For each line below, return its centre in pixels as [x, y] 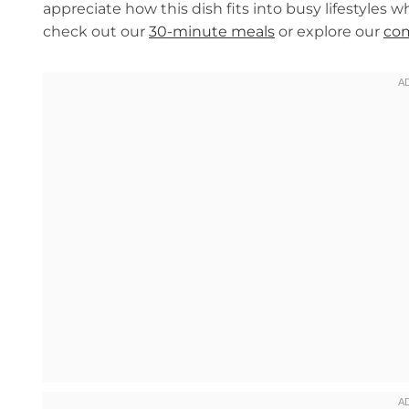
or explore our [329, 32]
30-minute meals [212, 32]
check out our [96, 32]
